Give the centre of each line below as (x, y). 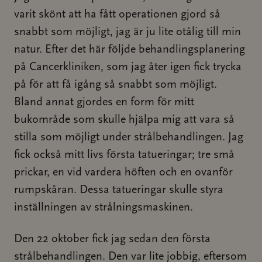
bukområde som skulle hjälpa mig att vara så (124, 120)
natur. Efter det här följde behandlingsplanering (130, 50)
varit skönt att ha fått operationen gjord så (117, 15)
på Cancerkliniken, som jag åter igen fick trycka (128, 67)
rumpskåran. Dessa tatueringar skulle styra (119, 190)
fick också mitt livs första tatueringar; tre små (124, 155)
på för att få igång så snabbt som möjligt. (116, 85)
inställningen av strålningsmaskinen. (104, 208)
